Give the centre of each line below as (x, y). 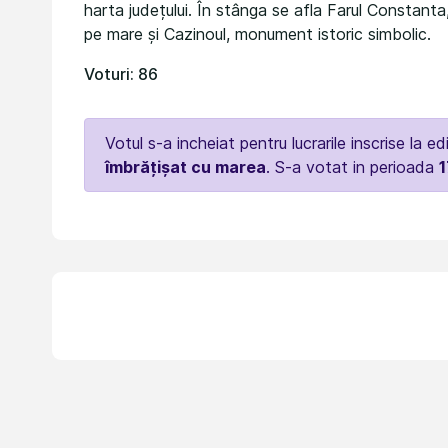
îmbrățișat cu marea (185, 166)
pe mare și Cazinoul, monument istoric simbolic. (257, 33)
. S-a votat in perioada (352, 166)
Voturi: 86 (121, 73)
